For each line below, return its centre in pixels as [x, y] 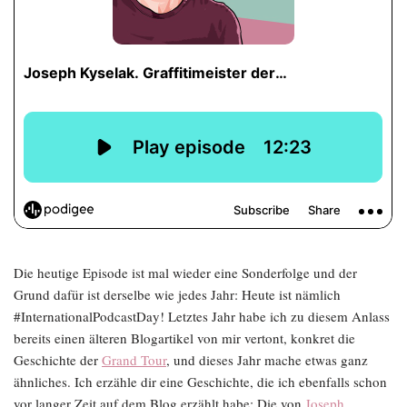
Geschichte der [58, 360]
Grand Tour [134, 360]
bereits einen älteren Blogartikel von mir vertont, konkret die [184, 338]
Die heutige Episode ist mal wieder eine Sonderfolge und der [185, 273]
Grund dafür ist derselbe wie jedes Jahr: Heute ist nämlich [177, 294]
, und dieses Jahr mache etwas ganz [267, 360]
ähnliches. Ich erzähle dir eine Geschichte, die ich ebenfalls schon [200, 382]
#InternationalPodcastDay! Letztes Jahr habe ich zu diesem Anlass [202, 316]
